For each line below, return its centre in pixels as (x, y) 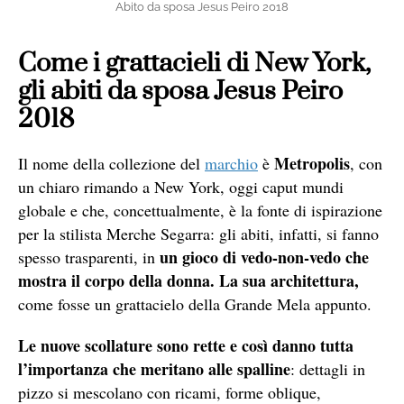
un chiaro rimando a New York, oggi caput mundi (181, 187)
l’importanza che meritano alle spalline (154, 369)
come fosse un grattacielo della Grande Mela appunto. (195, 304)
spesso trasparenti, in (87, 257)
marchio (231, 164)
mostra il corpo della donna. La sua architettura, (188, 281)
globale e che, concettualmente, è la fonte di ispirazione (200, 211)
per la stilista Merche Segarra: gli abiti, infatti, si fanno (198, 234)
